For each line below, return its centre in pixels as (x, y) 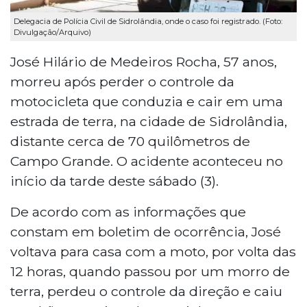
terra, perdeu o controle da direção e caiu (146, 291)
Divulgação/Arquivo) (52, 32)
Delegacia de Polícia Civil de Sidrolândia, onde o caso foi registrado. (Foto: (148, 21)
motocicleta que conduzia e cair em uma (147, 101)
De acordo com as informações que (128, 211)
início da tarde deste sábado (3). (114, 181)
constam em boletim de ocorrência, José (146, 231)
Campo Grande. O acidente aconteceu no (147, 161)
